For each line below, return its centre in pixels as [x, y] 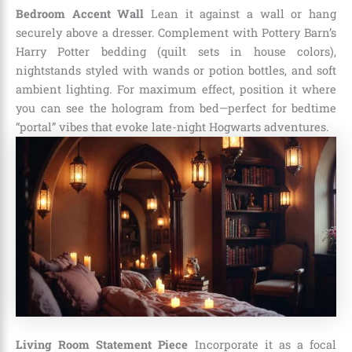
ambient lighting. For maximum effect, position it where [176, 89]
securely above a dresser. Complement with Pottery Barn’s [176, 32]
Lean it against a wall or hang [240, 13]
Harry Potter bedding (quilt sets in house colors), [176, 51]
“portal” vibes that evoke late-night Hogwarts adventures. [172, 126]
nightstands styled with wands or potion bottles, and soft [176, 70]
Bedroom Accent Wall [80, 13]
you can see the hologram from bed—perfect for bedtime [176, 108]
